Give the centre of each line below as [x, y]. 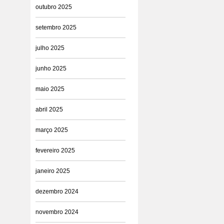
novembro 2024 [57, 212]
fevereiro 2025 [55, 150]
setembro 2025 [56, 27]
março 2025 [52, 130]
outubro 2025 [54, 7]
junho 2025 [51, 68]
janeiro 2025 [53, 171]
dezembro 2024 [57, 191]
